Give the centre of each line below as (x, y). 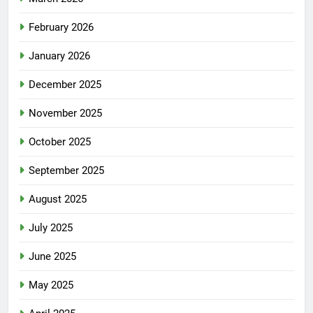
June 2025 (52, 257)
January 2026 (59, 56)
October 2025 (60, 142)
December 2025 (65, 85)
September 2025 (66, 171)
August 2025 (58, 199)
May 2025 (51, 285)
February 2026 (61, 28)
